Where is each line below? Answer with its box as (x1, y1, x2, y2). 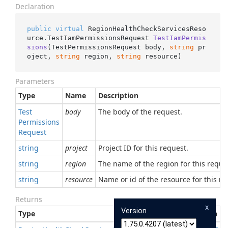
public (26, 24, 51, 33)
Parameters (15, 76, 54, 86)
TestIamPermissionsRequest (47, 34, 153, 42)
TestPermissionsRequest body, (51, 43, 169, 51)
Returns (15, 194, 42, 204)
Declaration (15, 2, 54, 11)
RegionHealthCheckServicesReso (83, 24, 206, 33)
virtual (55, 24, 84, 33)
